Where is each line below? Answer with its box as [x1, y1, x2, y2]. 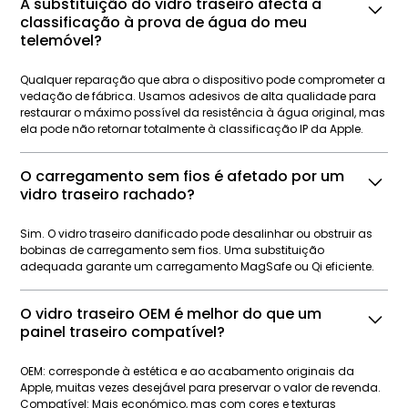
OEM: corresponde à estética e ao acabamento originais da [20, 363, 355, 380]
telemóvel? [20, 30, 103, 52]
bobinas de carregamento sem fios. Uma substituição [20, 242, 325, 259]
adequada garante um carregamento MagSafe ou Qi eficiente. [20, 259, 375, 275]
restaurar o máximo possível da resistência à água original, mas [20, 105, 386, 121]
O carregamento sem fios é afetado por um [20, 166, 345, 188]
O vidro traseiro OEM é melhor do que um [20, 303, 322, 325]
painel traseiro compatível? [20, 321, 226, 343]
